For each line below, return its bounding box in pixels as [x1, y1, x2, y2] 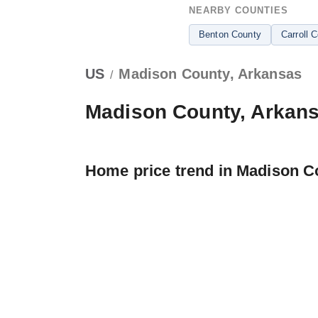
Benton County [199, 29, 261, 40]
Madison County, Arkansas [119, 66, 302, 82]
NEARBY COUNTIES [189, 5, 288, 16]
